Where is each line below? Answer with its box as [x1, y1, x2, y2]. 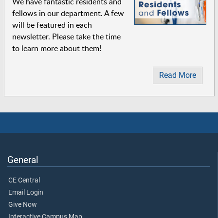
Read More [159, 70, 196, 80]
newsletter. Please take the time [12, 31, 121, 42]
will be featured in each [12, 19, 92, 31]
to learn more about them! [12, 43, 101, 54]
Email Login [8, 188, 43, 197]
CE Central [8, 176, 40, 184]
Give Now [8, 200, 37, 209]
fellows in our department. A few [12, 8, 124, 19]
